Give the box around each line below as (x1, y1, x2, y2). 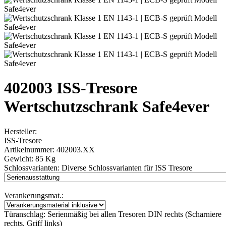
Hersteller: (4, 127, 37, 136)
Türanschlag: (4, 209, 45, 218)
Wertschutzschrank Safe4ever (4, 97, 209, 116)
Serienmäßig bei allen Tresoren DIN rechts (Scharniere (47, 209, 221, 218)
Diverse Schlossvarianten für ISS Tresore (62, 163, 192, 172)
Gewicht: (4, 154, 35, 163)
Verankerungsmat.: (4, 191, 64, 200)
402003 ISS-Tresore (4, 79, 137, 97)
